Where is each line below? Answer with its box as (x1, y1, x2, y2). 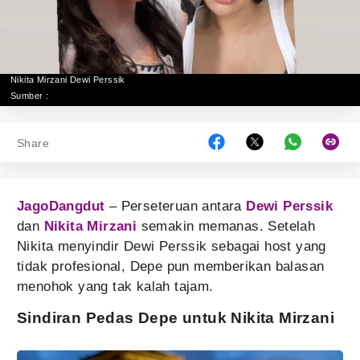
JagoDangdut (17, 198, 105, 214)
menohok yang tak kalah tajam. (17, 279, 214, 294)
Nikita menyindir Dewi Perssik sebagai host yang (17, 239, 326, 254)
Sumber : (10, 91, 49, 100)
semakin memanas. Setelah (137, 219, 316, 234)
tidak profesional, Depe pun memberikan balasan (17, 259, 325, 274)
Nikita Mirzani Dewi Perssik (10, 75, 125, 84)
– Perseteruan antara (108, 198, 247, 214)
